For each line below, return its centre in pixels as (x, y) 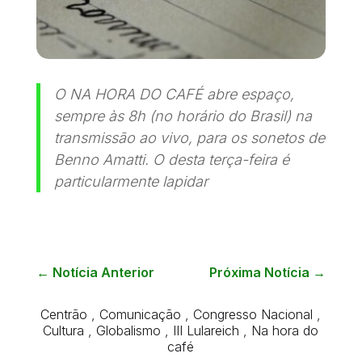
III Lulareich (206, 331)
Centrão (64, 315)
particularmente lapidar (131, 181)
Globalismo (129, 331)
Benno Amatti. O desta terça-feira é (172, 159)
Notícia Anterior (103, 273)
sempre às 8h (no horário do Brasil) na (183, 116)
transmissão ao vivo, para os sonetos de (190, 137)
